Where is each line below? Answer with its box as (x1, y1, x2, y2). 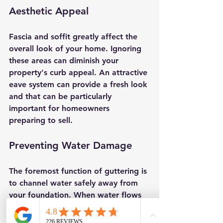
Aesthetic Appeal (9, 4, 89, 17)
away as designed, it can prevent (9, 202, 134, 212)
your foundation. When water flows (9, 190, 144, 200)
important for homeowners (9, 103, 112, 113)
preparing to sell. (9, 115, 73, 125)
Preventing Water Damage (9, 139, 132, 151)
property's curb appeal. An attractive (9, 67, 150, 77)
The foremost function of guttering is (9, 166, 149, 176)
